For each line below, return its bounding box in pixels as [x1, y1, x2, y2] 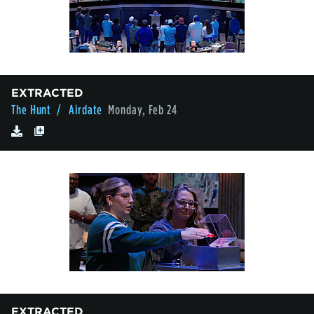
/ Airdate [57, 102, 103, 118]
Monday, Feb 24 [108, 102, 177, 118]
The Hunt [11, 102, 52, 118]
